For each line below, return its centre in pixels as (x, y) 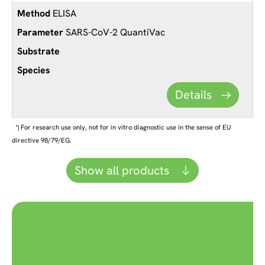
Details (194, 95)
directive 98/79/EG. (42, 140)
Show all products (123, 171)
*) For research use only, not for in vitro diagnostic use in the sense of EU (122, 127)
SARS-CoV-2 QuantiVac (114, 32)
